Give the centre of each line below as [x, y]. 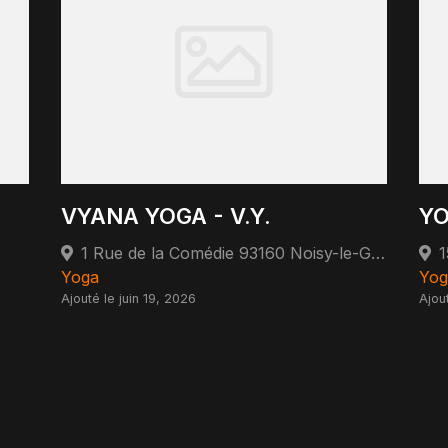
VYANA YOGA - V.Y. [166, 215]
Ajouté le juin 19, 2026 [129, 298]
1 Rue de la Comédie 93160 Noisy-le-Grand [378, 252]
